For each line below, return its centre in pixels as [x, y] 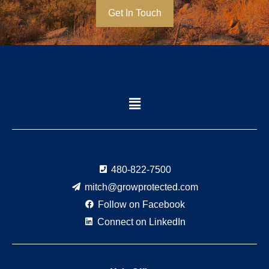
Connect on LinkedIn [141, 222]
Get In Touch [134, 13]
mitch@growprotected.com [141, 187]
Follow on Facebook [141, 204]
